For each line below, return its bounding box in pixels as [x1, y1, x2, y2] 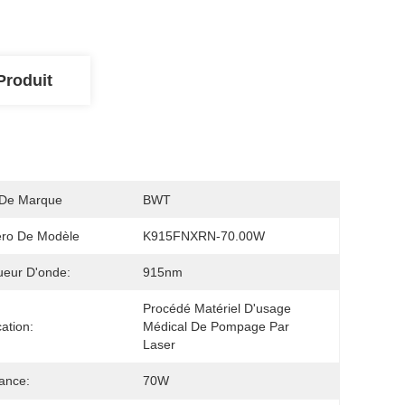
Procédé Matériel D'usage [143, 301, 291, 316]
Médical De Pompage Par [143, 319, 289, 334]
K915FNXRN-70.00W [143, 229, 265, 243]
